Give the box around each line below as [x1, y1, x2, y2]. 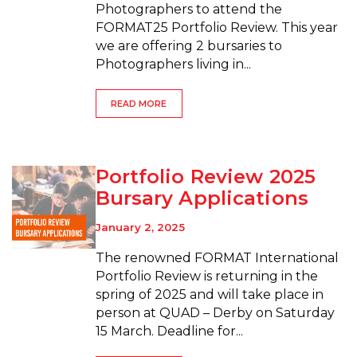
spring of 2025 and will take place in [95, 286, 324, 302]
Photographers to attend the [95, 2, 282, 18]
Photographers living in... [95, 57, 251, 73]
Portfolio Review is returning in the [95, 268, 318, 284]
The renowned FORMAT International [95, 249, 339, 265]
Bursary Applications [95, 186, 308, 210]
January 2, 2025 [95, 220, 185, 233]
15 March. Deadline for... [95, 323, 243, 339]
